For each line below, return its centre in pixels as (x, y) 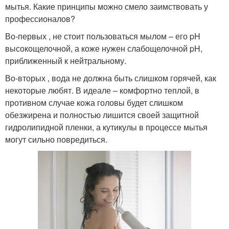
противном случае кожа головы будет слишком (94, 102)
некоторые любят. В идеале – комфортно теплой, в (102, 90)
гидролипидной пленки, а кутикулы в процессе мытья (106, 127)
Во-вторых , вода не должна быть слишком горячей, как (111, 78)
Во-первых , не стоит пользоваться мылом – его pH (103, 36)
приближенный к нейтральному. (66, 60)
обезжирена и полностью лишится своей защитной (102, 114)
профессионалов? (40, 18)
